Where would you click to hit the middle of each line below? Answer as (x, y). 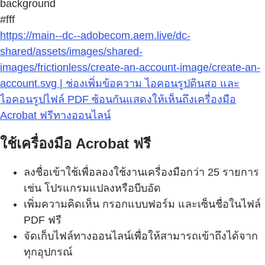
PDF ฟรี (43, 220)
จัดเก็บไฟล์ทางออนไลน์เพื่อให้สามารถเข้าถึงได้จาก (141, 236)
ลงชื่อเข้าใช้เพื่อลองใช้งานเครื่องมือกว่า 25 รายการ (141, 172)
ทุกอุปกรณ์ (48, 252)
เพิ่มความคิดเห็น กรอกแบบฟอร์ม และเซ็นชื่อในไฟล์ (142, 204)
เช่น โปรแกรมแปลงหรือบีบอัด (92, 188)
